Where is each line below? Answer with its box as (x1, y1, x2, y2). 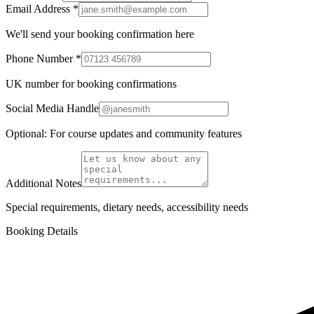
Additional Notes (6, 177, 81, 189)
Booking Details (6, 224, 78, 237)
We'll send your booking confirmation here (6, 27, 194, 40)
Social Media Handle (6, 102, 99, 114)
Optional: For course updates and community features (6, 127, 242, 139)
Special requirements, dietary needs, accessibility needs (6, 200, 248, 213)
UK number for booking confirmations (6, 77, 177, 90)
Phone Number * (6, 52, 81, 64)
